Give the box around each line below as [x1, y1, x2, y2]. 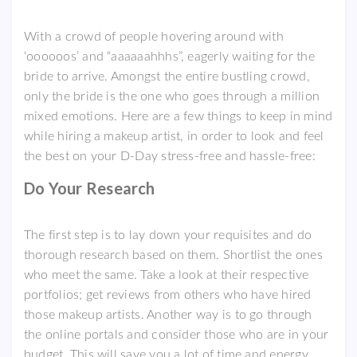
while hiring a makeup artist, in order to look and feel [24, 129, 324, 143]
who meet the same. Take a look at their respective [24, 268, 309, 281]
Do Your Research [24, 178, 155, 198]
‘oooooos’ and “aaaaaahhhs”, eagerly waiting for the [24, 49, 315, 63]
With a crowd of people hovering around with [24, 29, 284, 43]
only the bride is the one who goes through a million [24, 89, 320, 103]
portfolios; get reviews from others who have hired [24, 288, 312, 301]
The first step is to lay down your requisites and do [24, 228, 312, 241]
